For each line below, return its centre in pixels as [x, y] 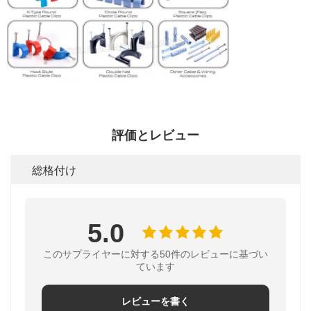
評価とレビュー [155, 136]
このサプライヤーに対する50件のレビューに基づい [155, 254]
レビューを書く [155, 302]
